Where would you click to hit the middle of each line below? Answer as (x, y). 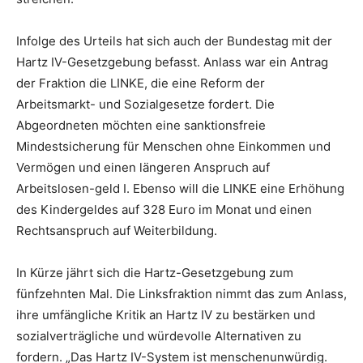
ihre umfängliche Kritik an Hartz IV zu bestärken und (166, 315)
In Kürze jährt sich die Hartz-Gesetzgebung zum (155, 273)
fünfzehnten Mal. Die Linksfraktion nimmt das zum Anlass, (181, 294)
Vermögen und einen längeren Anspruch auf (143, 167)
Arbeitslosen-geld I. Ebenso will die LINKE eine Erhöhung (180, 188)
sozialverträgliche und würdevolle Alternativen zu (159, 336)
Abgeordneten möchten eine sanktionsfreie (141, 125)
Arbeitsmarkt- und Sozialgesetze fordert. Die (145, 104)
